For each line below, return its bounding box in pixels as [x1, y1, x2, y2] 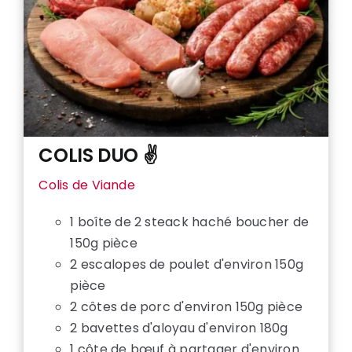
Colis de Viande [38, 176, 135, 195]
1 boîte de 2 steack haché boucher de [70, 213, 310, 232]
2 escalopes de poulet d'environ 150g [70, 255, 304, 274]
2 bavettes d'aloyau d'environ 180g [70, 319, 288, 338]
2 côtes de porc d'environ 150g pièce [70, 298, 303, 317]
